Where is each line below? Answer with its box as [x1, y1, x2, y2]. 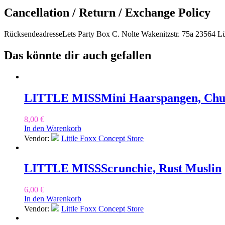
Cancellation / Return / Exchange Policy [4, 6, 210, 19]
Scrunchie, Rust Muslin [101, 162, 221, 175]
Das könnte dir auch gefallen [4, 48, 151, 62]
